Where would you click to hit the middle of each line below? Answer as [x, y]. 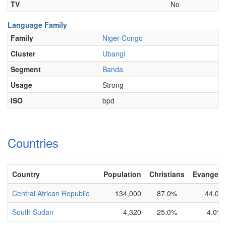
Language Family [37, 25]
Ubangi [114, 53]
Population [119, 174]
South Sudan [33, 212]
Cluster [23, 53]
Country [26, 174]
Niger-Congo [123, 38]
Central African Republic [51, 193]
